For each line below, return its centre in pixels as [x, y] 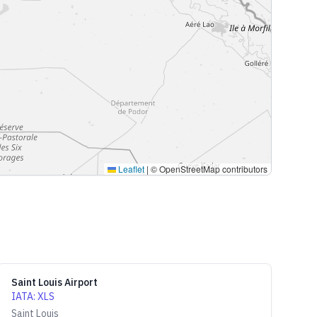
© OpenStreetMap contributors [208, 169]
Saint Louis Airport [54, 282]
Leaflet [130, 169]
